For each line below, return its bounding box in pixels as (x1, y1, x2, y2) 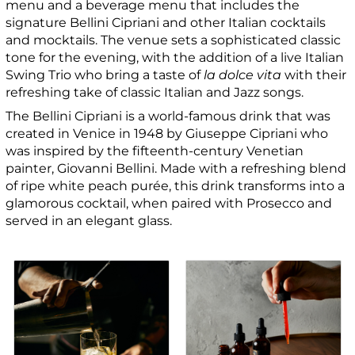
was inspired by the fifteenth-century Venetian (6, 143, 304, 159)
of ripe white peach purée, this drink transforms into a (6, 178, 345, 194)
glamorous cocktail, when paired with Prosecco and (6, 196, 333, 212)
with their (281, 67, 347, 83)
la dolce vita (204, 67, 282, 83)
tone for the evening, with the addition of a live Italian (6, 50, 345, 66)
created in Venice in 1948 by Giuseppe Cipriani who (6, 126, 329, 142)
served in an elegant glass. (6, 213, 179, 229)
